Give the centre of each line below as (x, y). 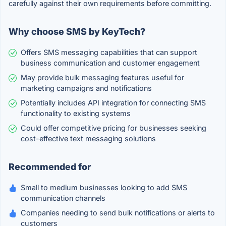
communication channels (63, 198)
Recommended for (50, 167)
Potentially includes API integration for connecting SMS (113, 103)
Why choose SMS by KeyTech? (77, 32)
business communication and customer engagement (110, 63)
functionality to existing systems (76, 114)
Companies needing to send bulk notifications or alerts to (118, 213)
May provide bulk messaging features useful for (102, 78)
